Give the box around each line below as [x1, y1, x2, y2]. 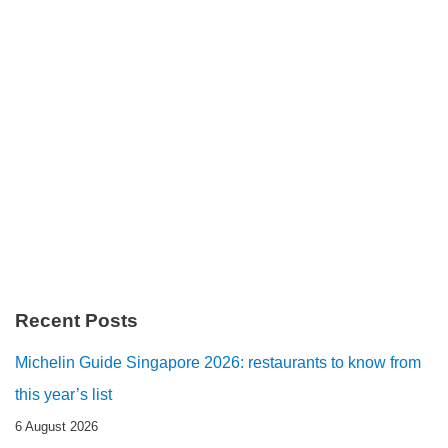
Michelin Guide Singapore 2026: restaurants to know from [15, 353, 421, 371]
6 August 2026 [15, 418, 98, 434]
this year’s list [15, 385, 112, 403]
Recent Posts [15, 309, 138, 331]
